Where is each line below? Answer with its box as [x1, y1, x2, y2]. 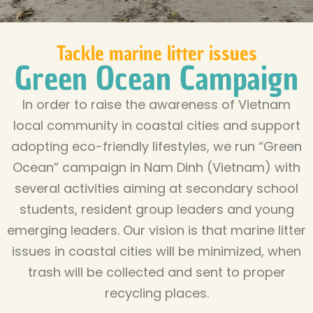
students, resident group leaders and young [19, 201, 294, 218]
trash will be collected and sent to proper [27, 263, 286, 281]
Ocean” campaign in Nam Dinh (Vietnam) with [13, 159, 300, 176]
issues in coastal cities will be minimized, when [12, 242, 301, 260]
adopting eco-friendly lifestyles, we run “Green [11, 138, 302, 155]
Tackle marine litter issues [56, 40, 257, 66]
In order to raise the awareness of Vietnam [22, 96, 291, 113]
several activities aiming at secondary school [15, 180, 298, 197]
